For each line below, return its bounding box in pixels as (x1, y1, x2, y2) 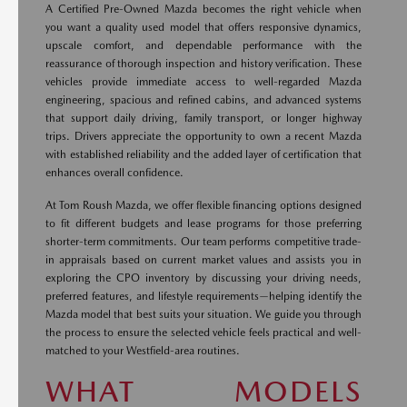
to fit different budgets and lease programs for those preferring (45, 217, 362, 230)
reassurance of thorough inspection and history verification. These (45, 57, 362, 70)
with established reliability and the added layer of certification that (45, 148, 362, 161)
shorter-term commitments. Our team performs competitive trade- (45, 235, 362, 248)
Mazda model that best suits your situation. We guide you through (45, 308, 362, 321)
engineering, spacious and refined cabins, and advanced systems (45, 94, 362, 106)
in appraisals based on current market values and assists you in (45, 253, 362, 266)
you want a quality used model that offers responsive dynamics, (45, 21, 362, 34)
